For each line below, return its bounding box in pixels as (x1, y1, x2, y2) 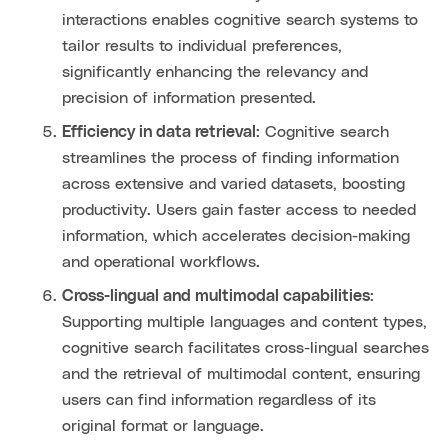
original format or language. (62, 418, 264, 435)
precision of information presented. (62, 90, 316, 107)
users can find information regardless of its (62, 392, 376, 409)
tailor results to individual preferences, (62, 38, 342, 55)
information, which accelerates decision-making (62, 228, 410, 245)
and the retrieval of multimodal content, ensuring (62, 366, 420, 383)
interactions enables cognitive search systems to (62, 12, 418, 29)
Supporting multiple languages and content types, (62, 314, 427, 331)
